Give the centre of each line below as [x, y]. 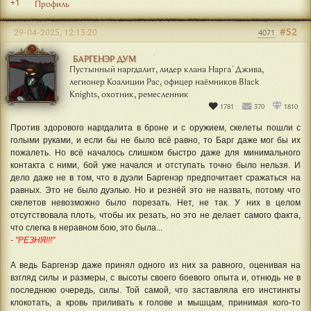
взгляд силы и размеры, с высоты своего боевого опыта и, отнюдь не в [155, 277]
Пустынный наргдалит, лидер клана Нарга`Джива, [167, 68]
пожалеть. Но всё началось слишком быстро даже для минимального [155, 152]
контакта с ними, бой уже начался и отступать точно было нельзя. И [155, 165]
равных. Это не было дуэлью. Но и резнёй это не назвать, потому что [155, 190]
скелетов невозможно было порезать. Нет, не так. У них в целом [155, 202]
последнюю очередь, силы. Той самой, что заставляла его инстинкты [155, 290]
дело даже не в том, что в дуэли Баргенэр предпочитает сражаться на [155, 177]
